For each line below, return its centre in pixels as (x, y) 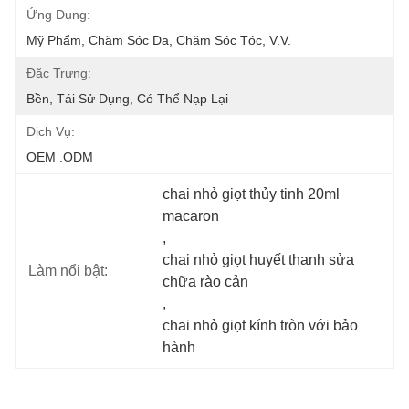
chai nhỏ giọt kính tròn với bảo (261, 325)
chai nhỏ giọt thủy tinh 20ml (252, 194)
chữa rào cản (206, 282)
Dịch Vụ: (51, 131)
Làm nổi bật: (68, 271)
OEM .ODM (60, 157)
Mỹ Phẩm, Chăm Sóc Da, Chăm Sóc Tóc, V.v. (159, 40)
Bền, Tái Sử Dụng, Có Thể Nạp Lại (127, 99)
